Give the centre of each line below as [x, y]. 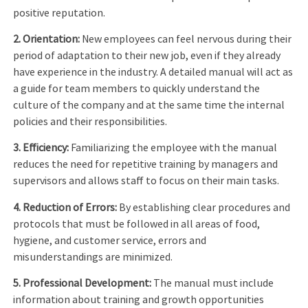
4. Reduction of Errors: [65, 207]
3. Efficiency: [41, 148]
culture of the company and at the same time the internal [149, 105]
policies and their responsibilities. [90, 121]
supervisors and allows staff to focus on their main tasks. [146, 181]
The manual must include [213, 284]
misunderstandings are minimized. [93, 257]
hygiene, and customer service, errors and [110, 240]
